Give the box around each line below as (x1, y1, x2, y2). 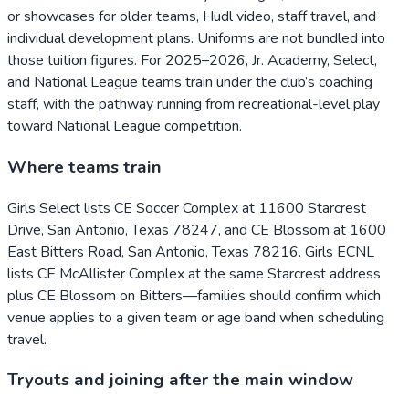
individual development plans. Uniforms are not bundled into (7, 28, 385, 49)
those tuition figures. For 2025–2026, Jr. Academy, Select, (7, 50, 377, 71)
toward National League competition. (7, 116, 242, 137)
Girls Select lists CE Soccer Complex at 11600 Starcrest (7, 197, 366, 218)
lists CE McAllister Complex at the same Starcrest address (7, 263, 381, 284)
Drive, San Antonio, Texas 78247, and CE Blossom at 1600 (7, 219, 386, 240)
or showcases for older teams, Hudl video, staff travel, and (7, 6, 376, 27)
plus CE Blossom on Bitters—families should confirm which (7, 285, 381, 306)
